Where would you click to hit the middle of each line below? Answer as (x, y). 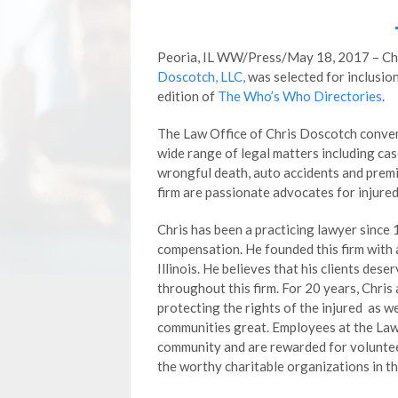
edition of (187, 96)
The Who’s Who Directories (300, 96)
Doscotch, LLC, (201, 76)
